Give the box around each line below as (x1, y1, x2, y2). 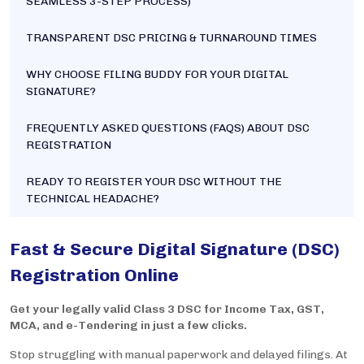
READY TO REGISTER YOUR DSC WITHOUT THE (26, 175, 282, 189)
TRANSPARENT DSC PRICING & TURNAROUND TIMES (26, 31, 317, 45)
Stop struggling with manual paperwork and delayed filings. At (10, 348, 348, 362)
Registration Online (10, 265, 179, 286)
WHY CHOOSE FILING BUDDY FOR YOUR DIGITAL (26, 67, 288, 82)
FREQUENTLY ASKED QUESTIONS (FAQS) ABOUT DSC (26, 121, 310, 136)
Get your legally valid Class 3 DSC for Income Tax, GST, (10, 302, 324, 317)
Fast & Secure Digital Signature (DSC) (10, 239, 340, 260)
